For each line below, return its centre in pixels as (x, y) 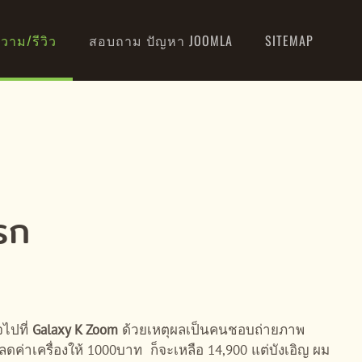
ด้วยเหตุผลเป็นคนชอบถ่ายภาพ (211, 330)
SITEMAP (289, 40)
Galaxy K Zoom (75, 330)
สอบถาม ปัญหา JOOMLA (161, 40)
